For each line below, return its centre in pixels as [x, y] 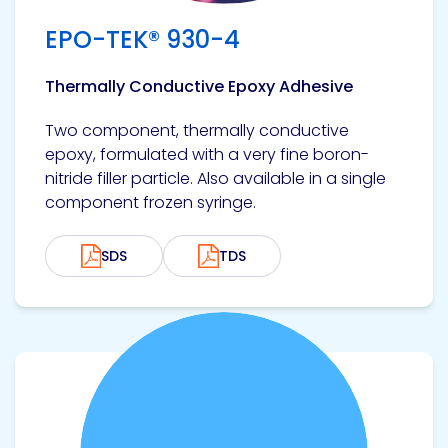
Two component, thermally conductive [197, 130]
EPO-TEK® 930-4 [142, 39]
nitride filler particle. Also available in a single [215, 178]
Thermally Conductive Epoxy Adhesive [199, 86]
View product [66, 358]
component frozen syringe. [152, 202]
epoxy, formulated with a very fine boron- [207, 154]
